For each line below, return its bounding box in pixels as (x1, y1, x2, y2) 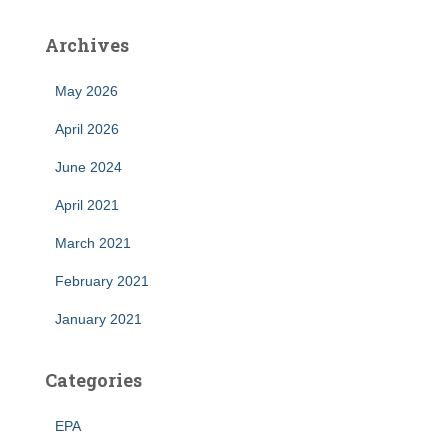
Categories (45, 368, 142, 392)
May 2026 (55, 83, 118, 99)
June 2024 (55, 159, 122, 175)
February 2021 (55, 273, 149, 289)
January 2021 (55, 311, 142, 327)
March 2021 (55, 235, 131, 251)
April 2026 (55, 121, 119, 137)
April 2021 (55, 197, 119, 213)
